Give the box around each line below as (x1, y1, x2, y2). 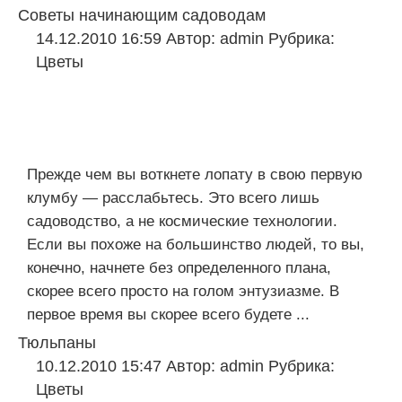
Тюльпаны (18, 334, 96, 352)
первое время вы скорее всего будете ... (27, 306, 310, 323)
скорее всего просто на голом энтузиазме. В (27, 283, 339, 300)
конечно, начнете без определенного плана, (27, 259, 331, 276)
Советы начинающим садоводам (18, 6, 266, 24)
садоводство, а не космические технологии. (27, 213, 337, 230)
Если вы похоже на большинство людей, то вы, (27, 236, 364, 253)
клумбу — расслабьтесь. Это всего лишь (27, 189, 319, 206)
